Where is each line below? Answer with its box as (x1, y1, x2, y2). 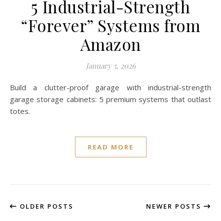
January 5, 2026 (85, 61, 136, 71)
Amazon (80, 33, 141, 55)
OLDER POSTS (17, 202, 74, 211)
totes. (10, 106, 30, 116)
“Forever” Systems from (21, 14, 200, 37)
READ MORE (87, 143, 134, 152)
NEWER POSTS (146, 202, 204, 211)
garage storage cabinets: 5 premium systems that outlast (10, 94, 211, 105)
